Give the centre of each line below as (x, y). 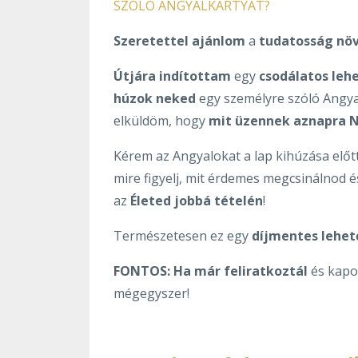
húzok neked (155, 98)
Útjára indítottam (172, 76)
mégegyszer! (151, 293)
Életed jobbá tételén (197, 200)
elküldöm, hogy (159, 120)
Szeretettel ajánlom (179, 40)
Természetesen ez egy (183, 235)
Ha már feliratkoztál (241, 270)
